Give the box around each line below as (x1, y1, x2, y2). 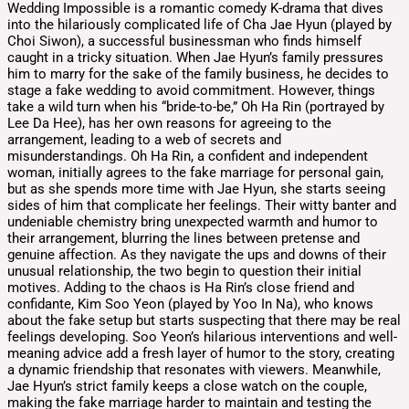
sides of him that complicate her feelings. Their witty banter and (7, 196, 396, 214)
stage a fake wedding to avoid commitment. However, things (7, 81, 375, 99)
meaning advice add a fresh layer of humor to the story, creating (7, 344, 394, 362)
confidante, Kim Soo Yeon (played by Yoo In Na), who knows (7, 295, 373, 312)
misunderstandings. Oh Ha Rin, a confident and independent (7, 147, 368, 164)
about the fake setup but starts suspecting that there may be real (7, 311, 401, 329)
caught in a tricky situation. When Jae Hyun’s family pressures (7, 48, 383, 66)
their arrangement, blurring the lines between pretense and (7, 229, 360, 246)
